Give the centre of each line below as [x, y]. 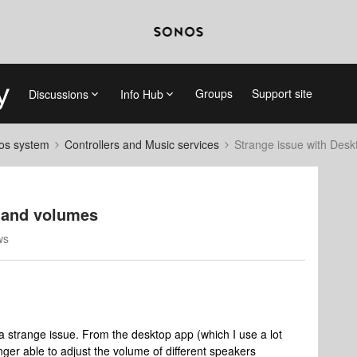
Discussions [58, 94]
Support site [282, 93]
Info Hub [141, 94]
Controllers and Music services [142, 144]
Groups [214, 93]
